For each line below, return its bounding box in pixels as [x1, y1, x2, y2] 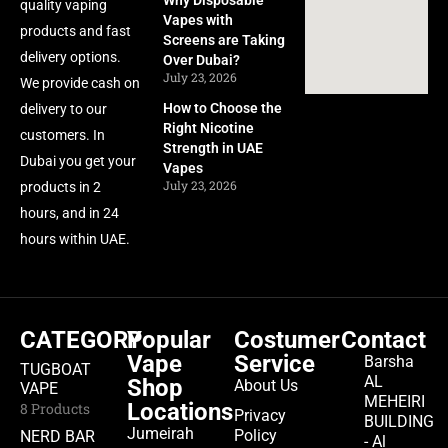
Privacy [234, 405, 286, 425]
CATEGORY [20, 325, 142, 354]
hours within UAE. [20, 231, 130, 248]
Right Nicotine [162, 120, 254, 137]
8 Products [20, 398, 90, 418]
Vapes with [162, 12, 233, 29]
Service [234, 349, 315, 378]
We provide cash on [20, 75, 140, 92]
